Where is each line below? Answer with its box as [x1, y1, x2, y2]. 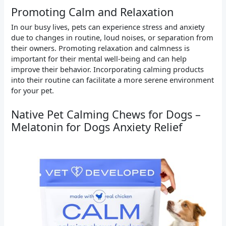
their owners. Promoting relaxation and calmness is [11, 43, 190, 53]
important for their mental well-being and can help [11, 53, 187, 64]
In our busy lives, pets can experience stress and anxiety [11, 22, 205, 32]
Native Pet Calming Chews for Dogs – [11, 106, 201, 122]
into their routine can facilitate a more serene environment [11, 75, 214, 85]
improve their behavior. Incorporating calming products [11, 64, 204, 75]
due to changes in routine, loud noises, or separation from [11, 32, 214, 43]
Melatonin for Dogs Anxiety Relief [11, 119, 183, 134]
